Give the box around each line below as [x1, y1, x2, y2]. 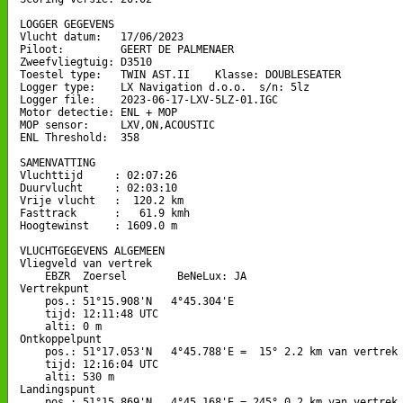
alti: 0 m [20, 319, 102, 333]
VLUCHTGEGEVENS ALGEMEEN [20, 244, 165, 257]
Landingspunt [20, 382, 102, 396]
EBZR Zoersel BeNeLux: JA [20, 269, 246, 282]
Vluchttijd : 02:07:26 [20, 168, 177, 182]
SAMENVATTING [20, 156, 95, 169]
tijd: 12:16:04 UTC [20, 357, 158, 371]
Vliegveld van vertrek [20, 256, 152, 270]
